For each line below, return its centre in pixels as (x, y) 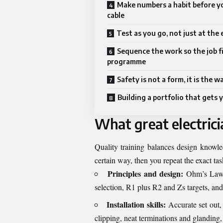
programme (126, 62)
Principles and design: (145, 173)
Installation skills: (136, 204)
